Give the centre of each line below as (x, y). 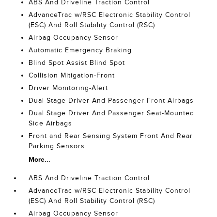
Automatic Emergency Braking (80, 50)
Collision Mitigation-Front (72, 75)
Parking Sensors (57, 146)
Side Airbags (51, 123)
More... (40, 159)
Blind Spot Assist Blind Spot (77, 63)
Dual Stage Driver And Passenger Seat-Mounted (112, 113)
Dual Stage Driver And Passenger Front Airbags (111, 101)
